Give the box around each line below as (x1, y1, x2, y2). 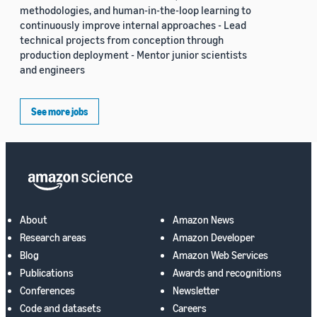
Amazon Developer (173, 231, 255, 244)
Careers (173, 301, 207, 315)
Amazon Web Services (173, 248, 268, 262)
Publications (20, 266, 74, 279)
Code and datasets (20, 301, 101, 315)
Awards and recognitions (173, 266, 282, 279)
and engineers (20, 63, 85, 76)
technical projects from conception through (20, 33, 224, 47)
